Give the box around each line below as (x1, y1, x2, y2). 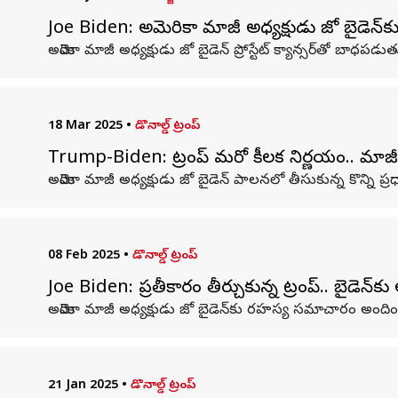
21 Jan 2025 (47, 378, 118, 394)
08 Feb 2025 (47, 248, 120, 265)
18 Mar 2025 (47, 118, 123, 135)
